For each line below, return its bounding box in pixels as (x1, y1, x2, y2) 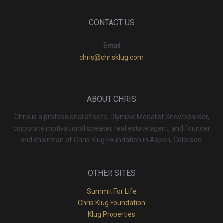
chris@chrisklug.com (79, 53, 144, 61)
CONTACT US (88, 17, 135, 27)
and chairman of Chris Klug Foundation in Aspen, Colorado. (20, 135, 203, 144)
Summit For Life (86, 187, 137, 195)
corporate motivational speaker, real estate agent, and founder (13, 124, 210, 132)
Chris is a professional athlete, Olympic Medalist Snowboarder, (14, 112, 209, 121)
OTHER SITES (87, 168, 136, 178)
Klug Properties (88, 210, 135, 218)
